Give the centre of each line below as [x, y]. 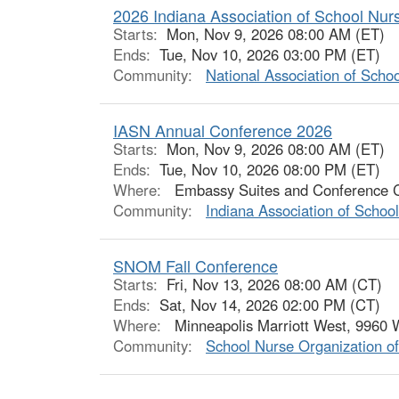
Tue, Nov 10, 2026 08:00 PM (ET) [270, 170]
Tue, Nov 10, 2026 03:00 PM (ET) [270, 55]
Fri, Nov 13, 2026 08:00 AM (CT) [274, 285]
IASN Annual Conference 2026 [223, 130]
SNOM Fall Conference [195, 266]
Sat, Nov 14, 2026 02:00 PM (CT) [270, 305]
